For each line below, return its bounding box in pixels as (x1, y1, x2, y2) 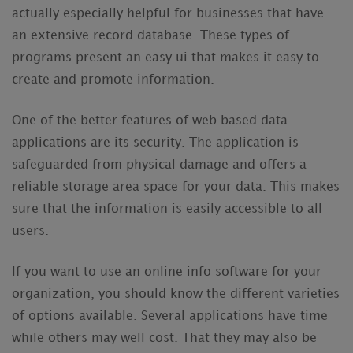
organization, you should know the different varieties (12, 288, 340, 300)
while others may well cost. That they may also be (12, 333, 317, 344)
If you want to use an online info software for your (12, 266, 321, 278)
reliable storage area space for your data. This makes (12, 181, 340, 193)
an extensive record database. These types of (12, 30, 289, 42)
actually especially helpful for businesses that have (12, 8, 324, 20)
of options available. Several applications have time (12, 310, 328, 322)
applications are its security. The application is (12, 137, 299, 149)
